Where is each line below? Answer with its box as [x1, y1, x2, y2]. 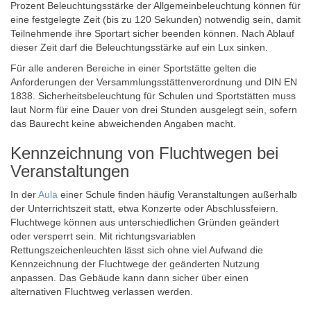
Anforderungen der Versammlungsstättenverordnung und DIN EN [10, 76, 297, 87]
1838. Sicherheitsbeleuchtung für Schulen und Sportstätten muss [10, 90, 296, 101]
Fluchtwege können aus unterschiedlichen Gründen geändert [10, 217, 279, 228]
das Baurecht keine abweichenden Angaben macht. [10, 118, 236, 129]
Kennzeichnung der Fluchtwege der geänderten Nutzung [10, 258, 260, 269]
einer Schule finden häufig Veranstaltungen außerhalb [58, 189, 297, 200]
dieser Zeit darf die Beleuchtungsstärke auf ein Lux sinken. [10, 42, 268, 53]
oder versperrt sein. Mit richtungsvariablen [10, 230, 196, 242]
